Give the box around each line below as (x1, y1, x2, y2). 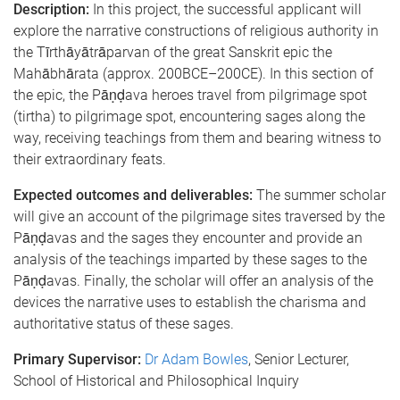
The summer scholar (253, 187, 386, 204)
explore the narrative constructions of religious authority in (13, 22, 379, 39)
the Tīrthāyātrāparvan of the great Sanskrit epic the (13, 44, 332, 61)
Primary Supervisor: (13, 351, 145, 368)
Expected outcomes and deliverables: (13, 187, 253, 204)
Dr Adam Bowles (145, 351, 248, 368)
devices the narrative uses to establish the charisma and (13, 294, 366, 311)
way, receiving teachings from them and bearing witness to (13, 129, 381, 146)
